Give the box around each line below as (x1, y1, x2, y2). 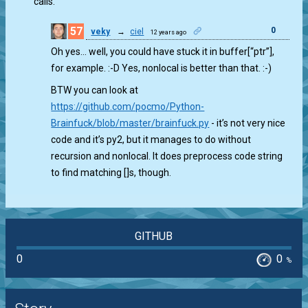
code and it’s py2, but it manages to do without (51, 134, 252, 145)
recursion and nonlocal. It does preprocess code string (51, 151, 283, 162)
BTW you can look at (51, 85, 139, 96)
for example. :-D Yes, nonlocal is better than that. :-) (51, 63, 272, 74)
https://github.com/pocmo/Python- (51, 101, 205, 112)
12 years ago (151, 28, 187, 36)
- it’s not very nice (209, 118, 286, 129)
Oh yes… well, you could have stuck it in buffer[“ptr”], (51, 46, 275, 57)
